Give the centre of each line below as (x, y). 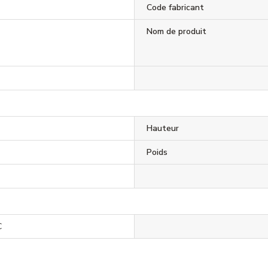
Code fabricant (175, 7)
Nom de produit (176, 31)
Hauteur (162, 128)
